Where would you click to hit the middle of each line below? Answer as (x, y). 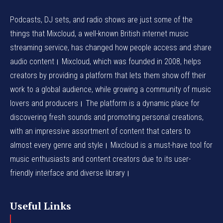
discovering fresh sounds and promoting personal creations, (107, 117)
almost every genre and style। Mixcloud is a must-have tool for (111, 145)
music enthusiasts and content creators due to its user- (100, 159)
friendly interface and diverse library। (70, 173)
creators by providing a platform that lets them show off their (108, 75)
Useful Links (41, 206)
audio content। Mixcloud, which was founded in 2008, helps (106, 61)
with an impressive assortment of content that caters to (100, 131)
